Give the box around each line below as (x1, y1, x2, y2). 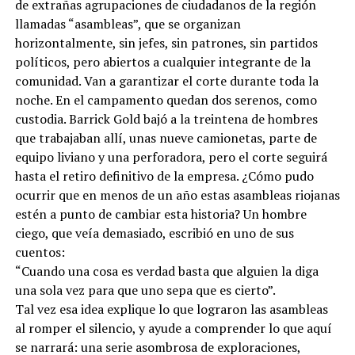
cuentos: (14, 242, 65, 261)
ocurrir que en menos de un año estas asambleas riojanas (14, 185, 340, 204)
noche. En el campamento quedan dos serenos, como (14, 90, 317, 109)
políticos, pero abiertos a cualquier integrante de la (14, 52, 311, 71)
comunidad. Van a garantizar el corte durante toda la (14, 71, 319, 90)
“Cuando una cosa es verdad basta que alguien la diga (14, 261, 319, 280)
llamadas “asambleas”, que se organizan (14, 14, 241, 32)
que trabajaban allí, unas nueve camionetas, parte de (14, 128, 317, 147)
